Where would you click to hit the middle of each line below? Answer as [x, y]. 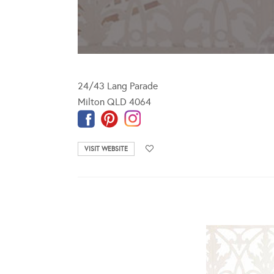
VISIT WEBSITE [106, 149]
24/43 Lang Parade [118, 86]
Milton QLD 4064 [114, 102]
